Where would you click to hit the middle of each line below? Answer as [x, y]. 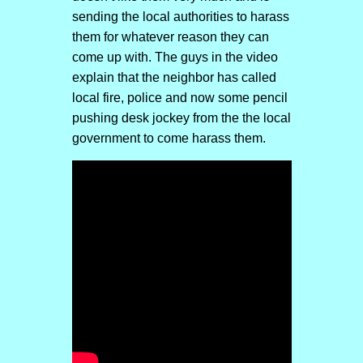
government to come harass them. [169, 138]
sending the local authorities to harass [180, 17]
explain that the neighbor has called [174, 77]
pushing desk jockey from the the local [181, 118]
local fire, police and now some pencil [179, 98]
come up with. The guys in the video [175, 57]
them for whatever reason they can [170, 37]
